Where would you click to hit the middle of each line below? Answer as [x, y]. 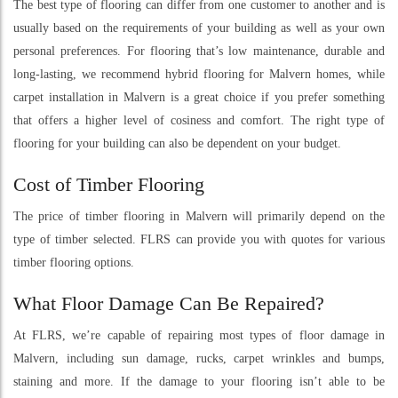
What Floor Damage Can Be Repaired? [169, 304]
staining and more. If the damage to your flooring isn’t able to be [199, 382]
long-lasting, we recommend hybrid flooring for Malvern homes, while [199, 75]
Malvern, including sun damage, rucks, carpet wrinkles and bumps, [199, 359]
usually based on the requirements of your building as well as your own [199, 28]
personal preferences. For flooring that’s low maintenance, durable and [199, 52]
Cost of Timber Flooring [109, 185]
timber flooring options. [74, 263]
